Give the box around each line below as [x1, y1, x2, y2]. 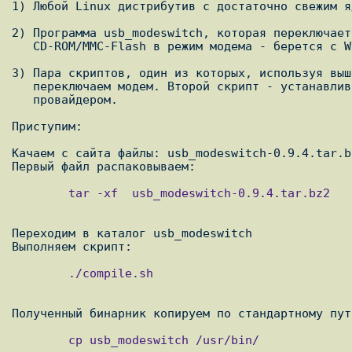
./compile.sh [12, 266, 68, 280]
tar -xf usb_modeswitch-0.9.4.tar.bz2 [12, 186, 68, 200]
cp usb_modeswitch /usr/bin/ [12, 333, 68, 347]
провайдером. [12, 93, 33, 107]
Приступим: [12, 119, 82, 134]
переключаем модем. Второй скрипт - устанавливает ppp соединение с [12, 79, 33, 93]
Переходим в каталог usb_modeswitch [12, 226, 252, 240]
